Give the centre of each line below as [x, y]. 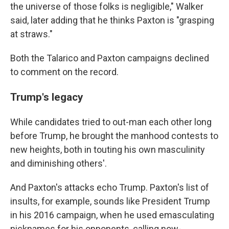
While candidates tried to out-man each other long [111, 122]
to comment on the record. [64, 72]
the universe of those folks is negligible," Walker [107, 7]
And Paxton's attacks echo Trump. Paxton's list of [110, 188]
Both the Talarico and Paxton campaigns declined [110, 58]
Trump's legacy [47, 97]
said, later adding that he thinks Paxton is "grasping [112, 20]
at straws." [31, 34]
